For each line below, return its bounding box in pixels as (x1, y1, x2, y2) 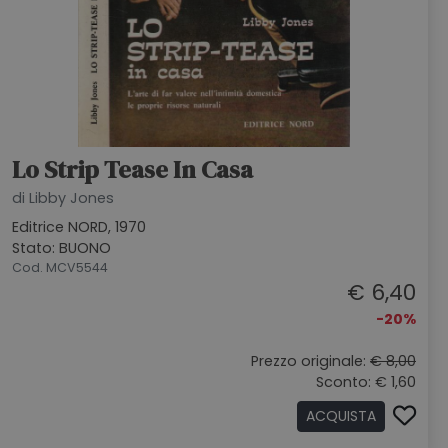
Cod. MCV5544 (12, 259, 108, 276)
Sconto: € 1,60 (316, 372, 416, 392)
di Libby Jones (12, 188, 114, 208)
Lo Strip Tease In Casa (12, 153, 253, 186)
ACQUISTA (306, 406, 376, 426)
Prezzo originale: (251, 351, 370, 371)
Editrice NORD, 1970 (12, 217, 146, 237)
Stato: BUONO (12, 238, 111, 258)
